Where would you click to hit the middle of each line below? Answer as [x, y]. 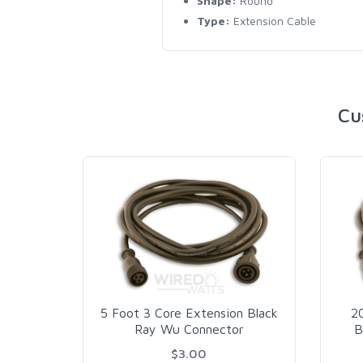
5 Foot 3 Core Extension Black [189, 313]
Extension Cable [273, 21]
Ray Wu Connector [189, 329]
